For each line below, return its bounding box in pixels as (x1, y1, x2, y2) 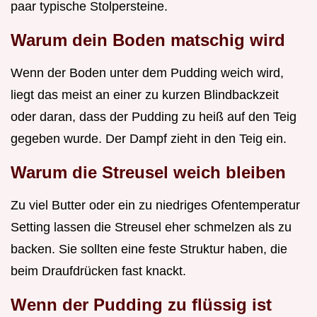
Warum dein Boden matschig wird (11, 30, 285, 50)
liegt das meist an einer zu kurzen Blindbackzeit (11, 88, 279, 103)
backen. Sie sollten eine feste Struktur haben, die (11, 242, 287, 257)
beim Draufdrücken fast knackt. (11, 264, 186, 279)
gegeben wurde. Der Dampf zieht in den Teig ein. (11, 132, 287, 146)
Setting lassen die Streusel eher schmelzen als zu (11, 220, 292, 235)
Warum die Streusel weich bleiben (11, 163, 286, 183)
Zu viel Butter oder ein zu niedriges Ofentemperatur (11, 198, 300, 213)
